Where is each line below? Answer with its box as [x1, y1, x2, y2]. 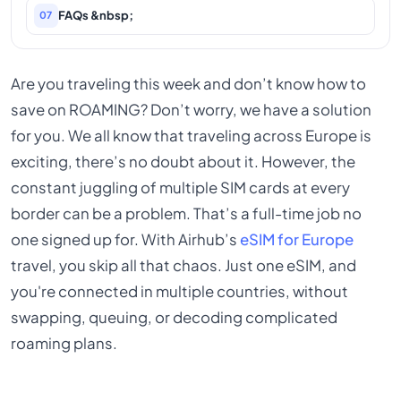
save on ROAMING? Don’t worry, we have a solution [11, 100, 372, 120]
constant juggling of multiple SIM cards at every [11, 178, 351, 198]
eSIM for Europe [240, 230, 354, 250]
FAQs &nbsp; [57, 8, 133, 23]
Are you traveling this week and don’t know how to [11, 74, 367, 94]
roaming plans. [11, 334, 118, 354]
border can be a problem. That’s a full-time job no [11, 204, 363, 224]
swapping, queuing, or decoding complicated [11, 308, 338, 328]
